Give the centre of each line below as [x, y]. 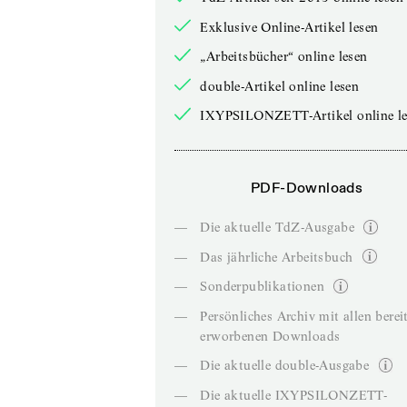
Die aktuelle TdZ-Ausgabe [277, 227]
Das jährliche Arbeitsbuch [277, 257]
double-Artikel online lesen [280, 86]
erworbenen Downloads [270, 336]
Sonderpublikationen [262, 286]
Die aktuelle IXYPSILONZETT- [294, 395]
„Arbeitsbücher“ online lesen [284, 57]
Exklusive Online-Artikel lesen [289, 27]
